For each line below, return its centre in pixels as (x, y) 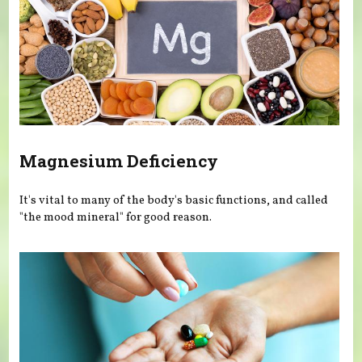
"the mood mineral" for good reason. (116, 218)
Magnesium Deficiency (119, 160)
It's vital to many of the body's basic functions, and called (174, 201)
